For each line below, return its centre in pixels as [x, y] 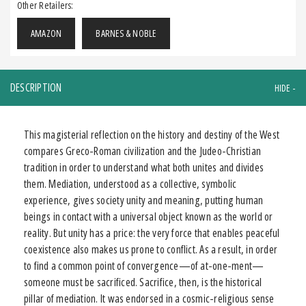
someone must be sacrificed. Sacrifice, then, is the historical [143, 282]
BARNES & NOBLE [126, 33]
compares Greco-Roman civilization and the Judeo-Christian [143, 151]
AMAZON [46, 33]
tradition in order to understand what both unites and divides [144, 167]
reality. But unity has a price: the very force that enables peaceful [152, 233]
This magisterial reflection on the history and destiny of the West [152, 134]
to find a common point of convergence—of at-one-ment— [144, 265]
